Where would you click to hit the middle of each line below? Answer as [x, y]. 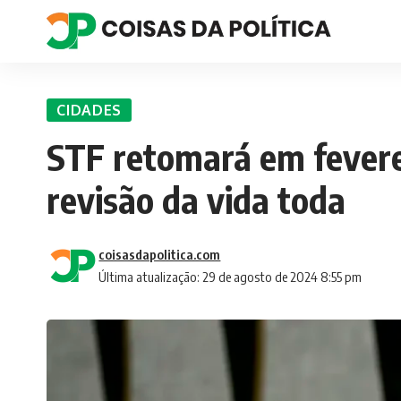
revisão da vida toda [196, 199]
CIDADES [90, 110]
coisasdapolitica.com [160, 254]
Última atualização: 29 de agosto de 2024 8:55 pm [230, 276]
